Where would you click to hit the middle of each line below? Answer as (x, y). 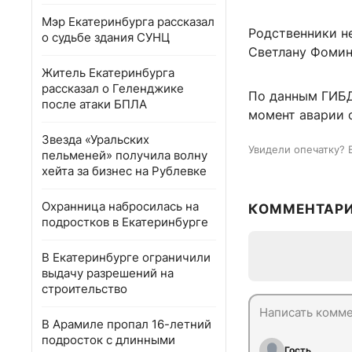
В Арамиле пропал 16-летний (126, 324)
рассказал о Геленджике (113, 88)
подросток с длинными (108, 340)
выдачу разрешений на (108, 273)
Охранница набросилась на (120, 206)
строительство (84, 289)
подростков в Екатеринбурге (125, 222)
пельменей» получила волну (125, 155)
